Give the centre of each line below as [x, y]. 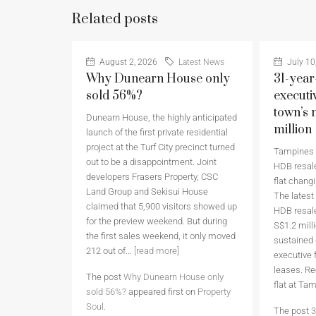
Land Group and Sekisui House [147, 192]
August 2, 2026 [127, 62]
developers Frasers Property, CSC [152, 177]
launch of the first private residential [157, 133]
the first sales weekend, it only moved [161, 236]
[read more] [157, 251]
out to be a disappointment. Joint [151, 162]
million [293, 130]
